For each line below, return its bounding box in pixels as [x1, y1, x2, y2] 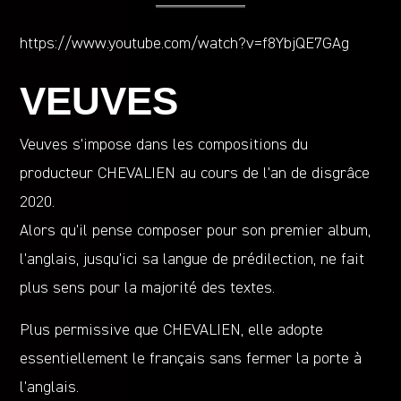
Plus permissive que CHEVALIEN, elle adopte [20, 321, 324, 338]
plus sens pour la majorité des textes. [20, 279, 276, 296]
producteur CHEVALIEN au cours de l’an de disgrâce [20, 165, 371, 182]
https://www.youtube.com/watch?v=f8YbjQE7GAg [20, 35, 350, 52]
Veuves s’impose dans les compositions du [20, 136, 309, 153]
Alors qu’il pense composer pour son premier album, [20, 222, 371, 239]
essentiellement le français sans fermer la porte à [20, 350, 363, 367]
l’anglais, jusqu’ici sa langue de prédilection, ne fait [20, 251, 365, 268]
